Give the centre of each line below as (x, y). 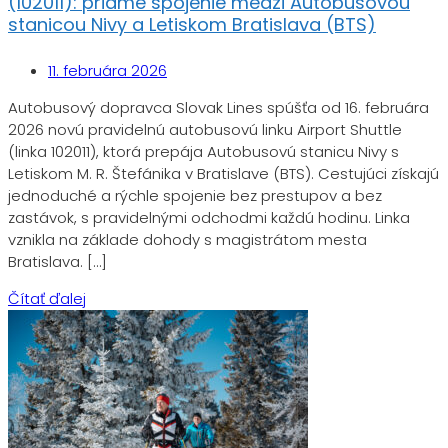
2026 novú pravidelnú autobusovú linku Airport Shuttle (205, 130)
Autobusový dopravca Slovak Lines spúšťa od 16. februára (218, 108)
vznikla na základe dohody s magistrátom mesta (187, 240)
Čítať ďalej (47, 299)
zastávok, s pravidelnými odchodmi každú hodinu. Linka (209, 218)
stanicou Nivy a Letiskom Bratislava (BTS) (192, 25)
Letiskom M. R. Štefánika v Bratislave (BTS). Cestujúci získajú (223, 174)
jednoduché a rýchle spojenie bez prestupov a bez (195, 196)
